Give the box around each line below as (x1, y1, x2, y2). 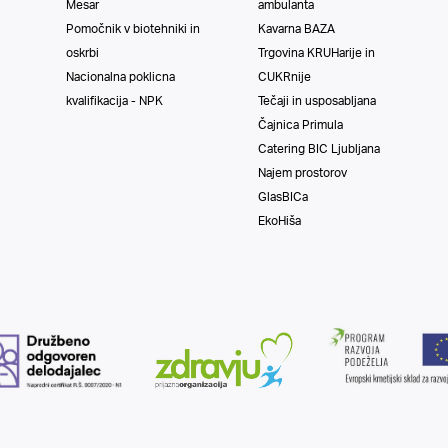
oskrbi (66, 45, 99, 60)
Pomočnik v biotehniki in (66, 21, 200, 36)
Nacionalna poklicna (66, 69, 175, 84)
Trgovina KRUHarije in (258, 45, 375, 60)
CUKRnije (258, 69, 311, 84)
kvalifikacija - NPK (66, 93, 163, 108)
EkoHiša (258, 213, 301, 228)
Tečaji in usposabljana (258, 93, 376, 108)
